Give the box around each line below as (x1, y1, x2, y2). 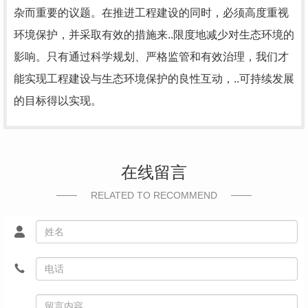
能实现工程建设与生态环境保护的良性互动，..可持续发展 (14, 73, 294, 85)
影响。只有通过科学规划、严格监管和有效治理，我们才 (14, 51, 289, 63)
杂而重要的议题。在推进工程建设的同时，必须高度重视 (14, 7, 289, 19)
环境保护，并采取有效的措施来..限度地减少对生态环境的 (14, 29, 294, 41)
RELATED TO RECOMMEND (91, 190, 217, 201)
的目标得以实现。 (14, 95, 102, 107)
